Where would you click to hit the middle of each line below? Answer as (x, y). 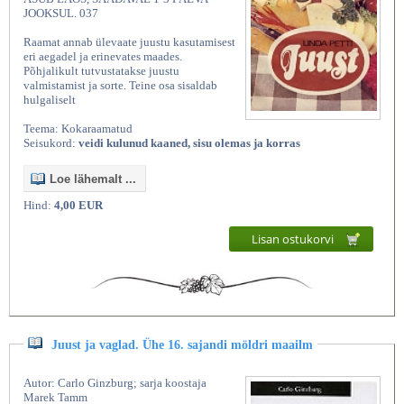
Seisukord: (51, 142)
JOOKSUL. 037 (61, 13)
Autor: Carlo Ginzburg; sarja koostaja (115, 383)
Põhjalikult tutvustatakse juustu (101, 70)
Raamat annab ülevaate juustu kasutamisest (129, 41)
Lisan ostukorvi (294, 239)
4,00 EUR (78, 205)
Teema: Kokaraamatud (78, 128)
